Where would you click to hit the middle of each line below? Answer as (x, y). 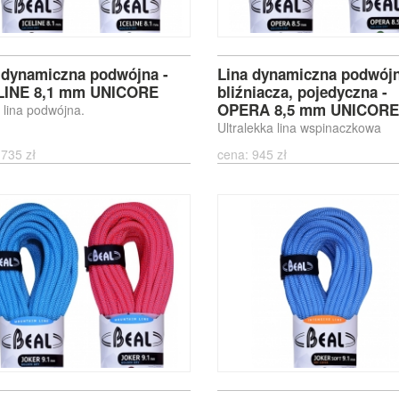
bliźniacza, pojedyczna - (302, 92)
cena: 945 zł (255, 154)
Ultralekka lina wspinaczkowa (299, 127)
